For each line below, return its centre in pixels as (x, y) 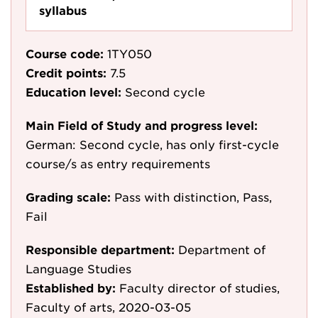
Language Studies (78, 268)
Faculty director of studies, (199, 287)
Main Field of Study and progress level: (142, 125)
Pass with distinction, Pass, (193, 197)
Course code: (65, 53)
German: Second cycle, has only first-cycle (152, 144)
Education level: (73, 92)
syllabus (63, 10)
